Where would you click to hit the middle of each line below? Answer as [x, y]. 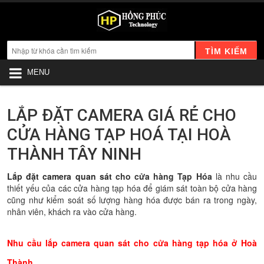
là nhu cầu [235, 176]
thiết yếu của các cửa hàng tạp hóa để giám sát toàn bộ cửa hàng [132, 188]
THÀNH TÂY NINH [74, 154]
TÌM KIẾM [226, 51]
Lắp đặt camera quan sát [60, 176]
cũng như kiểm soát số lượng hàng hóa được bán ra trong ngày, [132, 200]
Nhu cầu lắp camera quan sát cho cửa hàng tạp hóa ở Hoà [132, 243]
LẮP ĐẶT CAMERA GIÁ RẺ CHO [122, 115]
